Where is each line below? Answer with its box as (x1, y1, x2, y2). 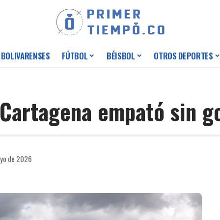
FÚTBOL (61, 50, 88, 62)
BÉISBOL (107, 50, 135, 62)
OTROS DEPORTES (154, 50, 213, 62)
